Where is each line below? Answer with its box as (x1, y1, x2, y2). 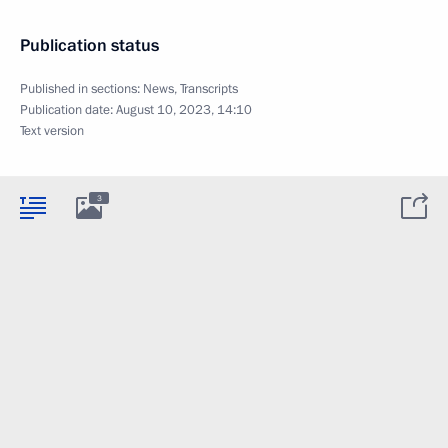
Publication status (20, 34, 159, 58)
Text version (20, 122, 84, 141)
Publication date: (20, 101, 116, 120)
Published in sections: (20, 80, 143, 99)
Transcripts (180, 80, 238, 99)
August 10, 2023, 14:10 (116, 101, 252, 120)
